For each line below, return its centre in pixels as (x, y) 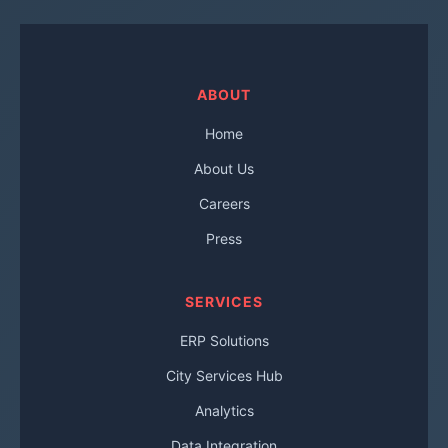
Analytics (224, 410)
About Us (224, 168)
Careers (224, 203)
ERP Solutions (224, 340)
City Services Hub (224, 375)
